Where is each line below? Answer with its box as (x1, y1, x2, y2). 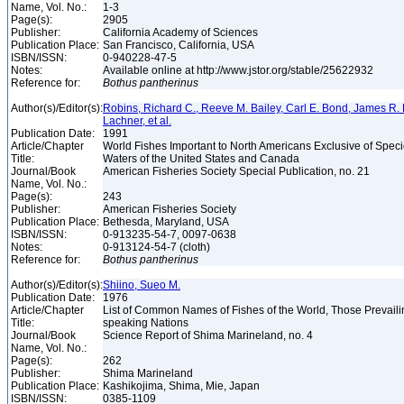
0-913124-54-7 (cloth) (103, 241, 213, 253)
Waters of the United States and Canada (103, 152, 302, 165)
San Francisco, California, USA (103, 39, 257, 51)
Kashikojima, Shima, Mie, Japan (103, 380, 262, 392)
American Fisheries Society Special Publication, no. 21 (103, 165, 372, 178)
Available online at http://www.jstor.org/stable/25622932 (103, 64, 376, 77)
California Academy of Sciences (103, 26, 261, 39)
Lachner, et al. (103, 115, 171, 127)
